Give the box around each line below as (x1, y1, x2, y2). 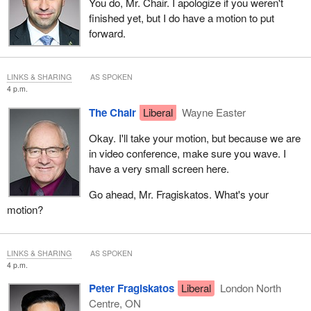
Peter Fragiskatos (88, 280, 174, 296)
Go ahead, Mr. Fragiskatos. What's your (88, 187, 269, 201)
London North (217, 280, 282, 296)
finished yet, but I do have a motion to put (88, 10, 274, 26)
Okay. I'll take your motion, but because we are (88, 130, 301, 145)
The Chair (88, 104, 136, 120)
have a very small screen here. (88, 160, 229, 176)
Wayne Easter (179, 104, 246, 119)
